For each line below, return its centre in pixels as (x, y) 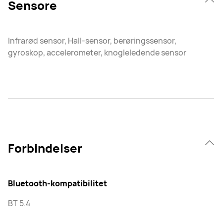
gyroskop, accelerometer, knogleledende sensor (97, 52)
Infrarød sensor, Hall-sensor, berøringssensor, (92, 40)
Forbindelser (45, 148)
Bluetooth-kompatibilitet (57, 183)
